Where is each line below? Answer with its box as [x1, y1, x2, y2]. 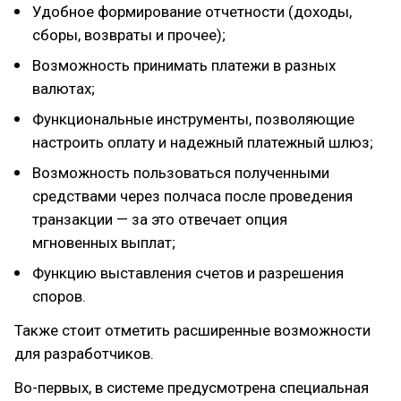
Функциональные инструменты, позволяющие [32, 110, 354, 128]
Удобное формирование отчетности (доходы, [32, 3, 352, 21]
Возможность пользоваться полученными [32, 164, 329, 182]
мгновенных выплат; [32, 234, 175, 252]
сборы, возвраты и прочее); [32, 26, 226, 44]
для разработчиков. [14, 345, 154, 363]
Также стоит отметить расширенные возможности [14, 321, 371, 339]
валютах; [32, 80, 95, 98]
